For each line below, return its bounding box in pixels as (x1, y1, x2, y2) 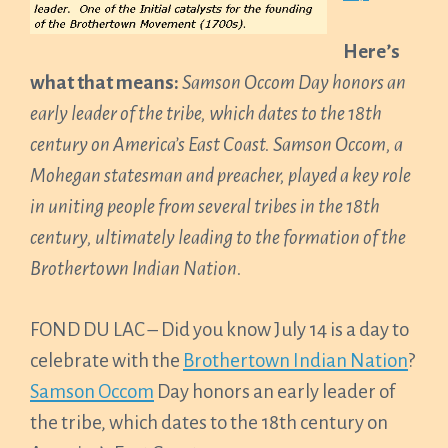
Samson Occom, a (273, 134, 403, 155)
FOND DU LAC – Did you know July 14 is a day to (30, 319, 409, 340)
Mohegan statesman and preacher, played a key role (30, 165, 411, 186)
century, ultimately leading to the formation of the (30, 227, 406, 248)
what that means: (30, 72, 182, 93)
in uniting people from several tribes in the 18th (30, 196, 380, 217)
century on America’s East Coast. (30, 134, 270, 155)
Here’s (343, 41, 400, 62)
